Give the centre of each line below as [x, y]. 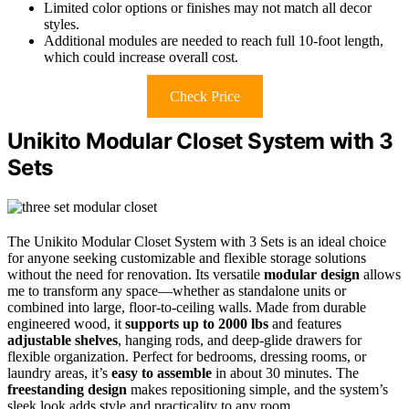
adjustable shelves [63, 340]
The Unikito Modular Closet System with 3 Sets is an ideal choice [197, 241]
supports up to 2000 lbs [197, 323]
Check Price [204, 96]
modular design [312, 274]
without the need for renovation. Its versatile [136, 274]
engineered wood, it [66, 323]
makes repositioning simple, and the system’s [257, 389]
